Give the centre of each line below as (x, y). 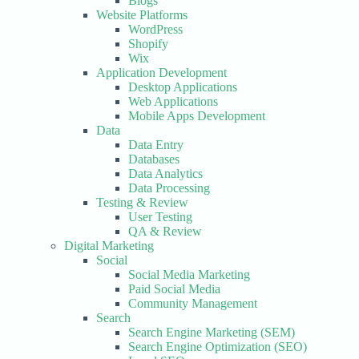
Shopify (148, 44)
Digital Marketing (109, 246)
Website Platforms (142, 15)
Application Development (161, 73)
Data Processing (169, 188)
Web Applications (173, 101)
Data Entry (156, 145)
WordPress (155, 29)
